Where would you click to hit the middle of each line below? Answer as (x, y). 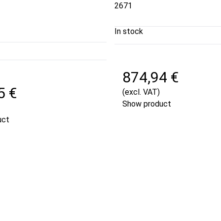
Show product (147, 104)
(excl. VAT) (141, 92)
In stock (129, 31)
